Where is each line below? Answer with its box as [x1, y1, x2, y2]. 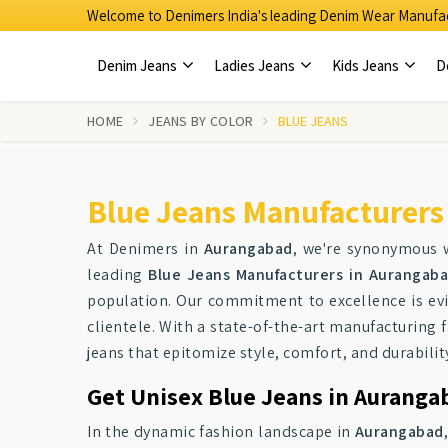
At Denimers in [87, 238, 204, 259]
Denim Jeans [97, 56, 180, 75]
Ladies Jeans [214, 56, 298, 75]
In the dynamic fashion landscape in [87, 421, 355, 442]
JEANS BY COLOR [148, 112, 254, 130]
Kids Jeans [332, 56, 402, 75]
